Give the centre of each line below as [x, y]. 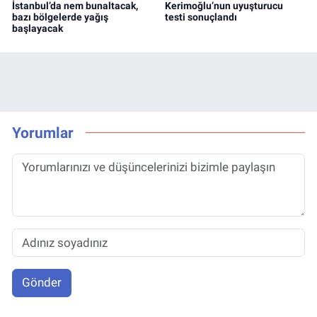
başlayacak [38, 28]
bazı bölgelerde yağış [60, 17]
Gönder [41, 283]
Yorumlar [43, 132]
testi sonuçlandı [201, 17]
